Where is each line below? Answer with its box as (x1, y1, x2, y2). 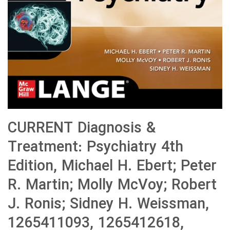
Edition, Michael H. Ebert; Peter (8, 155, 217, 179)
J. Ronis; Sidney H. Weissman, (8, 193, 209, 217)
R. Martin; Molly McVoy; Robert (8, 174, 217, 198)
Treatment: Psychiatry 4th (8, 136, 183, 160)
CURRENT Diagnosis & (8, 117, 156, 141)
